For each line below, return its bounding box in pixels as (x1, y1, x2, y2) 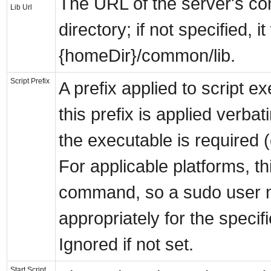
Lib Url (10, 3, 32, 12)
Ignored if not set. (59, 235, 194, 255)
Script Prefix (10, 77, 50, 86)
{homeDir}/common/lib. (59, 46, 235, 66)
